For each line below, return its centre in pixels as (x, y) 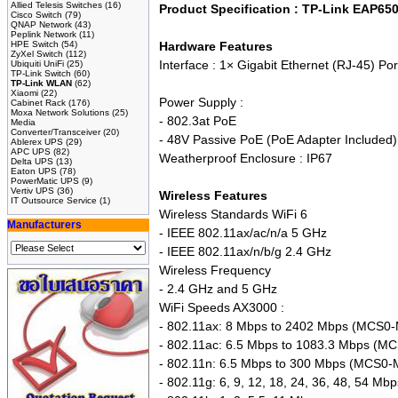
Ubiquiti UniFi (37, 64)
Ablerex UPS (37, 142)
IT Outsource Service (54, 200)
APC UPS (31, 151)
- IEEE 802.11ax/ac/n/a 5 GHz (243, 233)
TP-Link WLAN (41, 83)
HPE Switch (35, 44)
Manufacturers (44, 225)
